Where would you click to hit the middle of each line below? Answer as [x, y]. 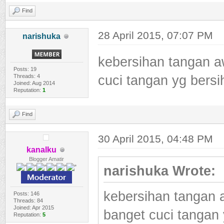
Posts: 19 [25, 69]
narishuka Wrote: [159, 171]
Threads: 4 [26, 76]
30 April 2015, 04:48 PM [155, 139]
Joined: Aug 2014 [34, 83]
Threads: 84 [28, 200]
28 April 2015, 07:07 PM [155, 35]
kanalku [42, 150]
